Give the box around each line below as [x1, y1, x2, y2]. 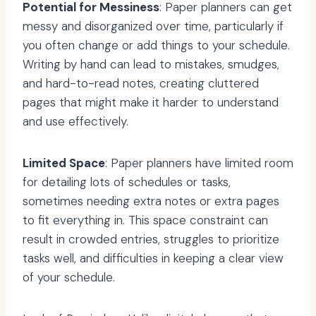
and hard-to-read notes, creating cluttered [23, 75, 259, 92]
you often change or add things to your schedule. [23, 37, 290, 54]
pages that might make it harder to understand [23, 95, 279, 111]
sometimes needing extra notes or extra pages [23, 193, 279, 209]
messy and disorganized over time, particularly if [23, 18, 284, 35]
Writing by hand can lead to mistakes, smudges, [23, 56, 279, 73]
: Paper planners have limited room [105, 155, 293, 171]
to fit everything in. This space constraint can [23, 212, 268, 229]
